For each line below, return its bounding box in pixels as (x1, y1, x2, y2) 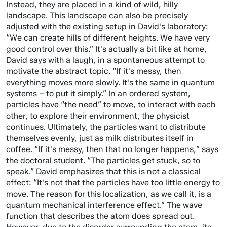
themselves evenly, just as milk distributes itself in (6, 133, 194, 143)
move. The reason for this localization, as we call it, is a (6, 189, 211, 199)
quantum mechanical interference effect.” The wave (6, 200, 202, 210)
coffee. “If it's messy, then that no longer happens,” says (6, 144, 218, 155)
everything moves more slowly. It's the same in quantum (6, 78, 215, 88)
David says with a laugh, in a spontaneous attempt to (6, 55, 205, 65)
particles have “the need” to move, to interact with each (6, 100, 215, 110)
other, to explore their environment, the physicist (6, 111, 190, 121)
